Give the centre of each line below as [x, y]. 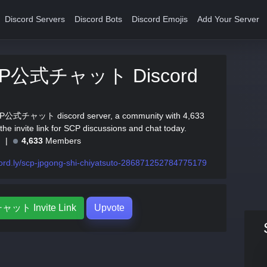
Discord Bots [99, 19]
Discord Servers [35, 19]
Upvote [109, 208]
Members [62, 141]
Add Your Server [229, 19]
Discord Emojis [160, 19]
